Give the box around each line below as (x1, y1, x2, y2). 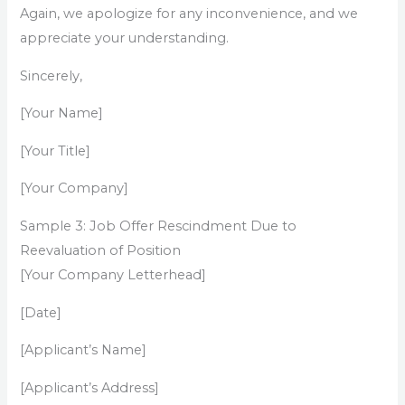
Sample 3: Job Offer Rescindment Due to (20, 217, 297, 234)
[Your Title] (20, 142, 91, 159)
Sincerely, (20, 67, 83, 84)
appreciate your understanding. (20, 30, 230, 47)
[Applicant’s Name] (20, 342, 147, 359)
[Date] (20, 304, 62, 321)
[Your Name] (20, 105, 104, 122)
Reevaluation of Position (20, 241, 182, 259)
